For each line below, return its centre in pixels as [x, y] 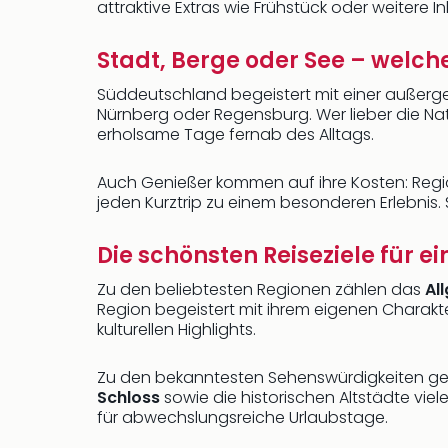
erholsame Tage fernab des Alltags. [235, 134]
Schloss [128, 397]
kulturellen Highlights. [176, 329]
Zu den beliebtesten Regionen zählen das [261, 289]
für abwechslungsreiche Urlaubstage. [242, 417]
